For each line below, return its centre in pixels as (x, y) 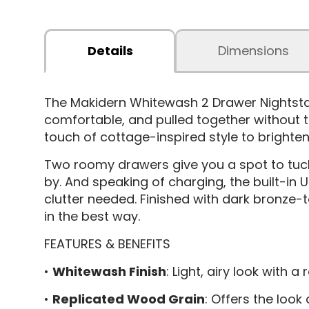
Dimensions (253, 50)
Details (110, 50)
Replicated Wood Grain (128, 299)
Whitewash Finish (109, 271)
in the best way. (92, 216)
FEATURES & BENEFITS (107, 243)
